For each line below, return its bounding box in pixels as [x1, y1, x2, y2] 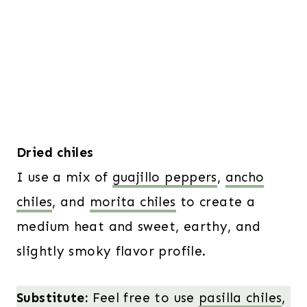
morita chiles [89, 193, 176, 210]
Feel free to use [92, 289, 199, 306]
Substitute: [16, 289, 93, 306]
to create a [175, 193, 256, 210]
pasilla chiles [199, 289, 282, 306]
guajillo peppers [112, 169, 217, 185]
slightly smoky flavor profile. [16, 243, 206, 259]
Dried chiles [16, 144, 94, 160]
